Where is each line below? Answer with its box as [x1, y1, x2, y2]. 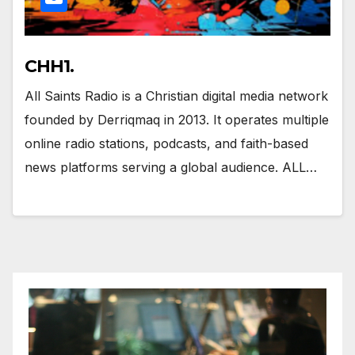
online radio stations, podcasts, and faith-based [25, 136, 308, 152]
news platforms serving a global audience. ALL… [25, 159, 317, 176]
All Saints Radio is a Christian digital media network [25, 88, 328, 105]
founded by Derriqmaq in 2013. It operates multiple [25, 112, 329, 128]
